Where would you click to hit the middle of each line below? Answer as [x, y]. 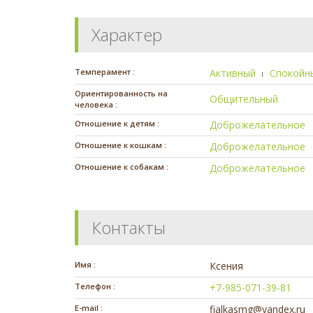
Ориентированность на [121, 93]
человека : [96, 104]
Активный [233, 73]
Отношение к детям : [117, 123]
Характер [127, 34]
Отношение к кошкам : [121, 145]
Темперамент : [105, 71]
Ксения [227, 265]
